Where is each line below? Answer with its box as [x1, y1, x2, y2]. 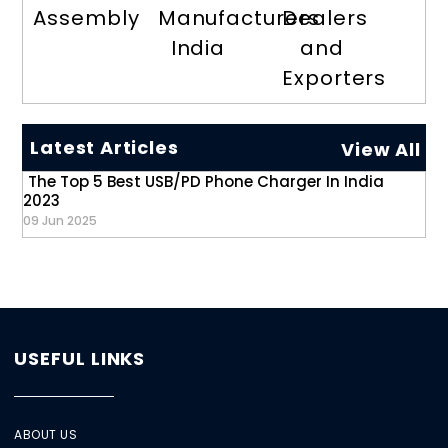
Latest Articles [30, 135, 179, 161]
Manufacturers [157, 4, 320, 33]
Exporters [282, 64, 387, 93]
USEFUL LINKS [14, 346, 146, 372]
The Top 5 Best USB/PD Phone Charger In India [28, 171, 385, 193]
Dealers [282, 4, 368, 33]
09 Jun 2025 [23, 212, 98, 230]
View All [341, 137, 421, 163]
